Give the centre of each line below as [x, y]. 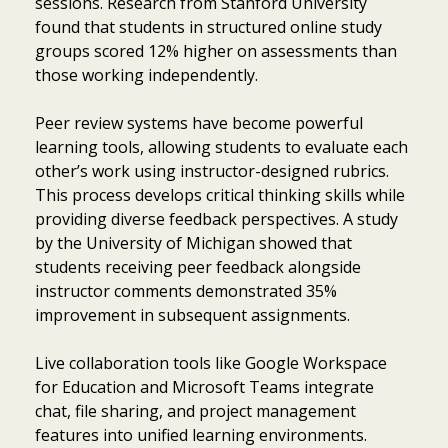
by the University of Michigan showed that [193, 242]
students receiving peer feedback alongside [198, 266]
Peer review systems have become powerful [199, 122]
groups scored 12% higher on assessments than [216, 50]
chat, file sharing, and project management [195, 410]
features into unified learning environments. [201, 434]
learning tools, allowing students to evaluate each [221, 146]
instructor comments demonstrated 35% [186, 290]
